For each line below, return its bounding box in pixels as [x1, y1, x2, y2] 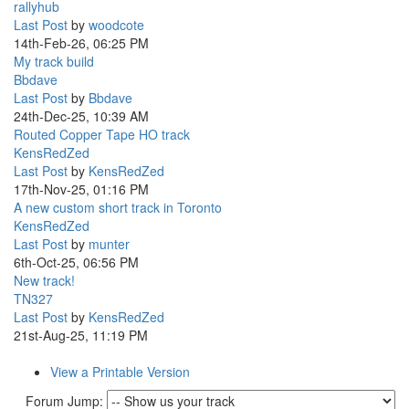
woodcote [89, 15, 144, 34]
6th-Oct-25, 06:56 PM [14, 252, 139, 271]
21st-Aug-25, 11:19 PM [14, 325, 148, 344]
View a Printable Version [50, 362, 190, 381]
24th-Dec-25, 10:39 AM [14, 106, 149, 125]
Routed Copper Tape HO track [14, 124, 190, 143]
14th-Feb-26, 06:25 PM [14, 33, 149, 52]
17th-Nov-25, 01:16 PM [14, 179, 149, 198]
